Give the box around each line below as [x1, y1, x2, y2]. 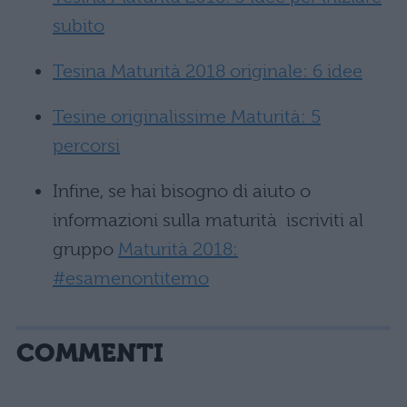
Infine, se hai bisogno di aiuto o [53, 181, 311, 202]
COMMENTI [16, 338, 164, 368]
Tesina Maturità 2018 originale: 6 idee [53, 61, 362, 82]
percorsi [53, 135, 120, 156]
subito [53, 15, 104, 36]
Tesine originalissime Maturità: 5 [53, 106, 321, 127]
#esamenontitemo [53, 268, 209, 289]
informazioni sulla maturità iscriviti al [53, 210, 363, 231]
